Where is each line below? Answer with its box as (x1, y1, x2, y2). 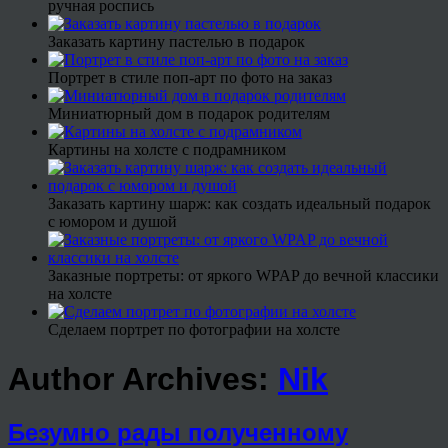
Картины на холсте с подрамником (48, 141, 286, 159)
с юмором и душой (48, 213, 177, 231)
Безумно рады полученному (8, 418, 348, 446)
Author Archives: (8, 360, 278, 397)
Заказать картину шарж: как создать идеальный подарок (48, 195, 431, 213)
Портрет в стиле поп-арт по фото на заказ (48, 69, 332, 87)
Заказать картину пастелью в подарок (48, 33, 305, 51)
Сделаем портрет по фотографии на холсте (48, 321, 340, 339)
